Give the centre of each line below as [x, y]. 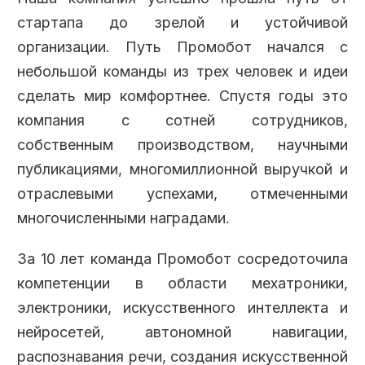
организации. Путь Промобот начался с [182, 47]
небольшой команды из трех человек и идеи [182, 72]
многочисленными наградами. [124, 218]
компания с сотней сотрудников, [182, 121]
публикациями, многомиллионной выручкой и [182, 169]
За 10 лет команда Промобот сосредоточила [182, 259]
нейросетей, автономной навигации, [182, 332]
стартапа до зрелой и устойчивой [182, 23]
